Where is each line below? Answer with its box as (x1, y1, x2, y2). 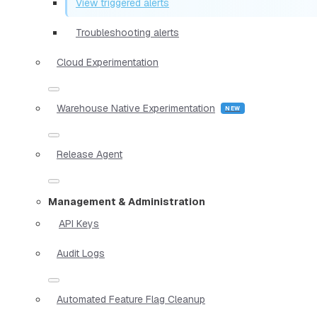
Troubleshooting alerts (76, 25, 179, 39)
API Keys (59, 217, 99, 230)
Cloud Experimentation (57, 55, 158, 69)
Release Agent (57, 147, 122, 161)
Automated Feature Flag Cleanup (57, 292, 205, 306)
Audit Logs (57, 246, 105, 260)
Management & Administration (48, 195, 205, 208)
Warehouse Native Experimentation (57, 101, 215, 115)
